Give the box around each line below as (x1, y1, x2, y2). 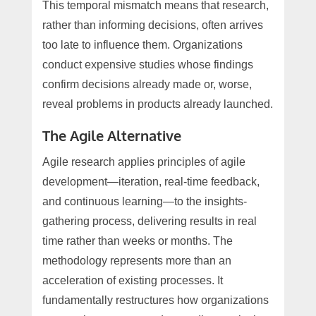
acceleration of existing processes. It (42, 274, 223, 286)
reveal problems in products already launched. (42, 97, 273, 110)
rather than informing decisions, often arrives (42, 18, 263, 31)
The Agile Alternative (42, 126, 181, 145)
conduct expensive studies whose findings (42, 58, 253, 71)
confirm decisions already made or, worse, (42, 78, 252, 90)
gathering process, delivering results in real (42, 214, 257, 227)
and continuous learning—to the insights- (42, 195, 247, 207)
